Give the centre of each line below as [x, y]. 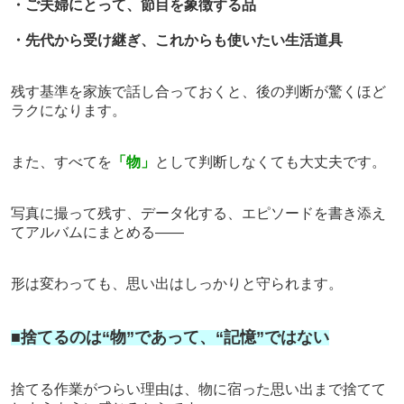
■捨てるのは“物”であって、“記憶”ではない [170, 337]
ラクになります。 [68, 110]
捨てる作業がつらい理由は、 [104, 389]
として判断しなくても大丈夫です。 [270, 161]
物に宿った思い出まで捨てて [292, 389]
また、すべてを [61, 161]
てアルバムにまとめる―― [97, 232]
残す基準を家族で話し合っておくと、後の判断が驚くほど [198, 91]
